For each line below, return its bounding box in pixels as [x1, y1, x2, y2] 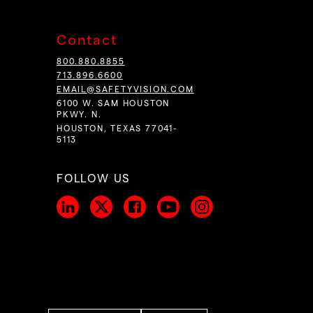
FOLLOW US [56, 173, 131, 185]
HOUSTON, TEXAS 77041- [56, 124, 177, 133]
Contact [56, 34, 117, 48]
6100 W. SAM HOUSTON [56, 99, 170, 108]
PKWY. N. [56, 110, 102, 119]
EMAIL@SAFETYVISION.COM [56, 85, 194, 94]
